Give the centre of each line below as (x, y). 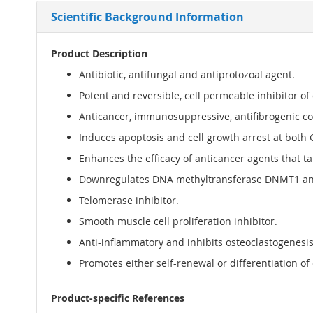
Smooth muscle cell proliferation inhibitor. (178, 221)
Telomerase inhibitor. (129, 201)
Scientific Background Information (147, 17)
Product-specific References (118, 298)
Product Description (99, 54)
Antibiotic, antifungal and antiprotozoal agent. (187, 75)
